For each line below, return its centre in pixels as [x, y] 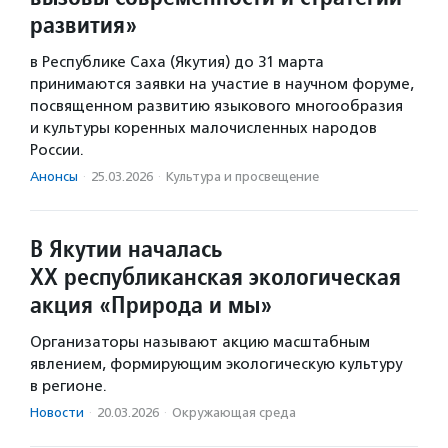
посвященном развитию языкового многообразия [216, 105]
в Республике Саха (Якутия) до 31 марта [177, 61]
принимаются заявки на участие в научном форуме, [222, 83]
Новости [57, 412]
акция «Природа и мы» [151, 304]
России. [57, 149]
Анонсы [54, 176]
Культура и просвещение [242, 176]
